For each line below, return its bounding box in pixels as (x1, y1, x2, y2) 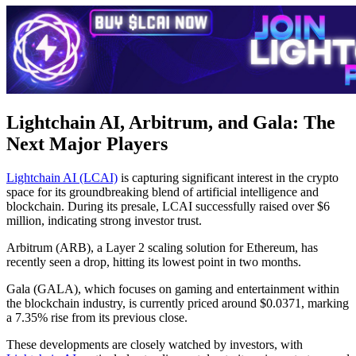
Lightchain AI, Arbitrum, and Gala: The (6, 112, 335, 133)
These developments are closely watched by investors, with (6, 338, 303, 352)
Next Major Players (6, 133, 168, 155)
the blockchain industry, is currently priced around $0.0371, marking (6, 296, 349, 311)
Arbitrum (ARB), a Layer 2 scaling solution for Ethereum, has (6, 241, 318, 255)
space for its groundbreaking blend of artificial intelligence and (6, 185, 319, 199)
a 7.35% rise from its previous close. (6, 311, 188, 325)
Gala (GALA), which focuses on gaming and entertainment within (6, 282, 339, 296)
